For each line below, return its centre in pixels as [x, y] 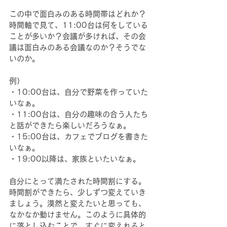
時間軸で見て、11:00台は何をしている [79, 25]
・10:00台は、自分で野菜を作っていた [79, 92]
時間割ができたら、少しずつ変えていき [78, 193]
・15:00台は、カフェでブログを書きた [79, 137]
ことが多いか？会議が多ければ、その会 [78, 36]
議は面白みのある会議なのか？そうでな [78, 48]
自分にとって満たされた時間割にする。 [78, 181]
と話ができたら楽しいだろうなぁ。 [70, 126]
